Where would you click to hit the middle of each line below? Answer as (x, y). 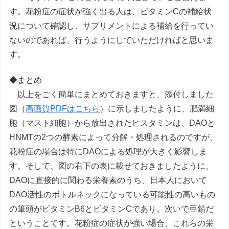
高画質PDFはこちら (63, 108)
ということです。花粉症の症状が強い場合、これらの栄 (112, 223)
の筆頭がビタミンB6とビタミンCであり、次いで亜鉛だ (112, 209)
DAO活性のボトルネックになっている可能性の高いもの (112, 194)
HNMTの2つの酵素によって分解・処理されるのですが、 (114, 137)
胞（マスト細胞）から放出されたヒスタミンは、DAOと (112, 123)
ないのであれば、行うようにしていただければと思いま (112, 40)
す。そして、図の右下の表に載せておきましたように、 (112, 166)
